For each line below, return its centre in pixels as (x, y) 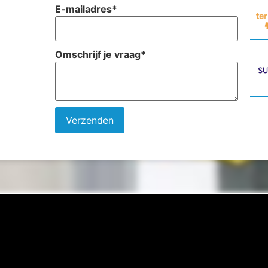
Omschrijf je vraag (98, 55)
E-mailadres (84, 9)
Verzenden (90, 121)
